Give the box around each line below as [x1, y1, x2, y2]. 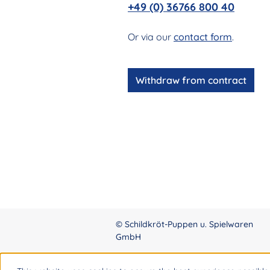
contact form [174, 31, 232, 43]
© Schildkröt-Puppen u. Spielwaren [116, 219, 253, 230]
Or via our [128, 31, 174, 43]
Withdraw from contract [136, 74, 246, 87]
